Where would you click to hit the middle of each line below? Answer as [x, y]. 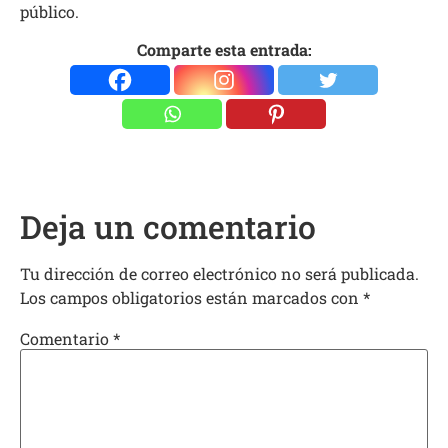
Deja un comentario [168, 227]
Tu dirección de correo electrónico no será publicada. [219, 274]
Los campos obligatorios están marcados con [191, 298]
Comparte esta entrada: [224, 50]
